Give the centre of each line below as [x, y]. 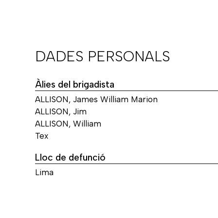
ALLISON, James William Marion [96, 99]
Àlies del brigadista [75, 84]
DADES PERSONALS [103, 56]
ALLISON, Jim [61, 111]
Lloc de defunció [70, 157]
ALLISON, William [68, 123]
